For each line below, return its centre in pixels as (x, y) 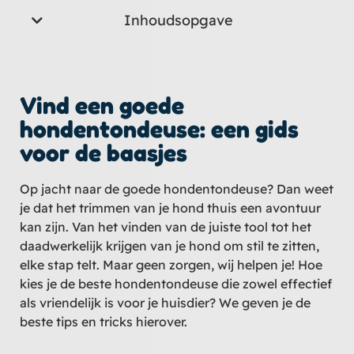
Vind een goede (102, 105)
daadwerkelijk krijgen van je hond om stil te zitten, (169, 246)
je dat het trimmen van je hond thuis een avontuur (170, 208)
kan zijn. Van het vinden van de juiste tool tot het (166, 227)
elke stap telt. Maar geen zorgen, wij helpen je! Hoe (171, 265)
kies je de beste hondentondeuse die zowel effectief (176, 284)
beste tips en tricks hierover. (104, 322)
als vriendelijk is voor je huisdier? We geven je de (165, 303)
